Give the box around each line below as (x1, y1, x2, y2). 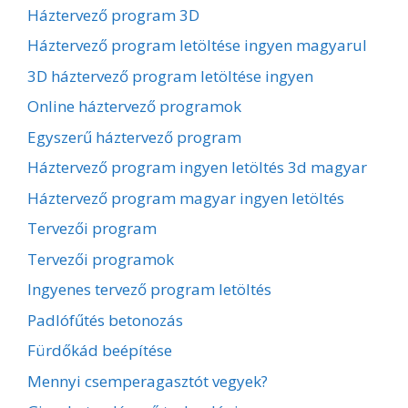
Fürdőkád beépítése (27, 340, 172, 362)
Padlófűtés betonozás (27, 309, 183, 331)
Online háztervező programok (27, 96, 241, 117)
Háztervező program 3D (27, 4, 199, 25)
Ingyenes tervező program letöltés (27, 279, 271, 301)
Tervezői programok (27, 248, 174, 270)
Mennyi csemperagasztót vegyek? (27, 370, 268, 392)
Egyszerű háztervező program (27, 126, 241, 148)
